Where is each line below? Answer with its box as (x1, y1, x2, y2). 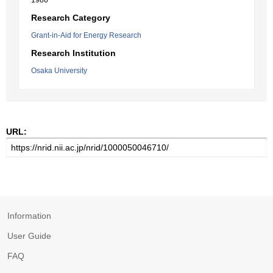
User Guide (7, 231, 51, 241)
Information (7, 211, 51, 221)
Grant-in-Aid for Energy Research (31, 31, 141, 40)
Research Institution (31, 48, 116, 58)
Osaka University (31, 66, 87, 75)
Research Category (31, 13, 110, 23)
